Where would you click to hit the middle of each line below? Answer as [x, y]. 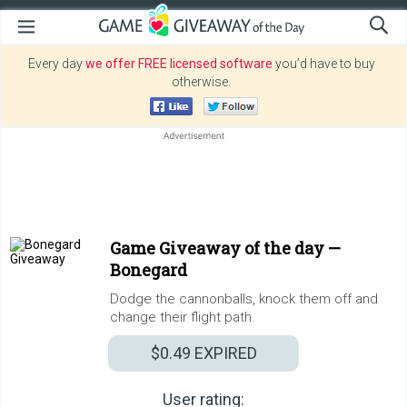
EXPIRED [223, 353]
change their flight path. [183, 317]
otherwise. [201, 82]
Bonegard [149, 270]
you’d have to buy [323, 64]
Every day [56, 64]
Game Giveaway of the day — [225, 248]
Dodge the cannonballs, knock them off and [244, 299]
